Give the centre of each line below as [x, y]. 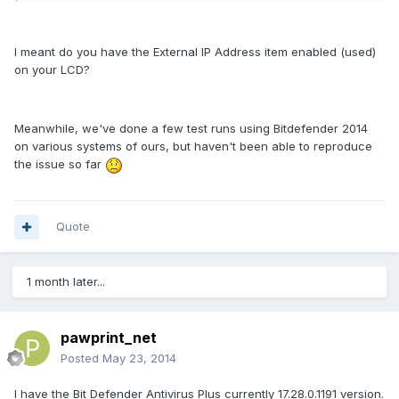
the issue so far [60, 164]
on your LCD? [52, 70]
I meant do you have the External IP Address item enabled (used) [195, 52]
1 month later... [66, 282]
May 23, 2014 [139, 358]
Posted [81, 358]
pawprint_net [109, 338]
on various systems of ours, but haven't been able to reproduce [193, 147]
